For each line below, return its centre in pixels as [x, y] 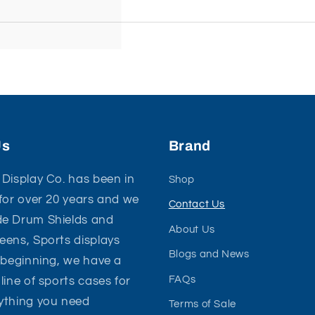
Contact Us [197, 205]
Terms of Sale [202, 304]
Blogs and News [209, 255]
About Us [192, 229]
